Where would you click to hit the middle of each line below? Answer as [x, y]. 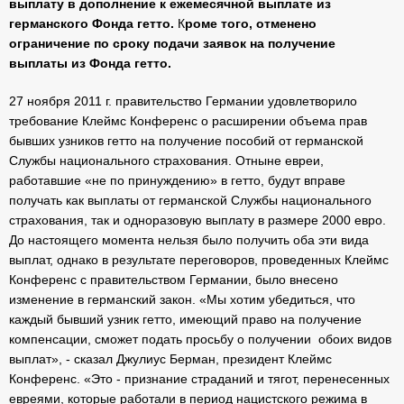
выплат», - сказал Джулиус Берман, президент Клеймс [170, 359]
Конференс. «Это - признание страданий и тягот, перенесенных [199, 379]
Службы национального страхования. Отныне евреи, [166, 161]
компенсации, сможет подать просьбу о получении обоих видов [200, 339]
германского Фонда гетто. [93, 23]
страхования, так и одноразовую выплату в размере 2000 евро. [197, 220]
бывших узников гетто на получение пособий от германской [186, 141]
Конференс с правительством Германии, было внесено [174, 280]
